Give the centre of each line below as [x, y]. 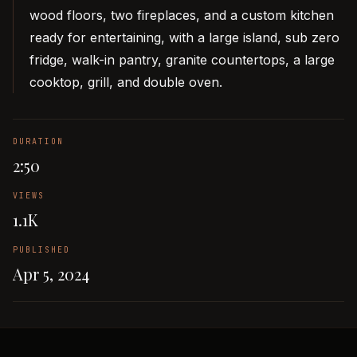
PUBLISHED [41, 250]
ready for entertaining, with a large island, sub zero [184, 37]
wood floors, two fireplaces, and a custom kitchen [182, 15]
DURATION [38, 141]
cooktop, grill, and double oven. [126, 82]
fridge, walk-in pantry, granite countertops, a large [182, 60]
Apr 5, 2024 [51, 274]
